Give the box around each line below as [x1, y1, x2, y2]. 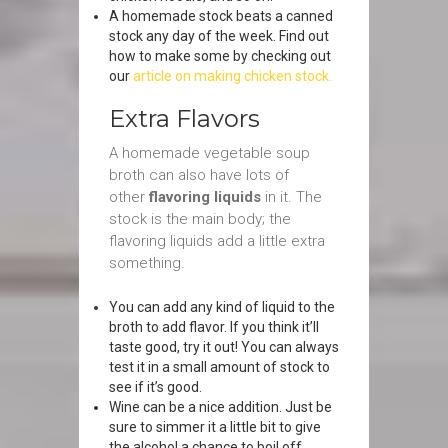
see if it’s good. [109, 379, 202, 395]
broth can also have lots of [109, 166, 289, 184]
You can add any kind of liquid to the [109, 299, 335, 315]
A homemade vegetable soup [109, 144, 310, 162]
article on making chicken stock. [133, 68, 332, 84]
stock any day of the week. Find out [109, 28, 329, 44]
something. [109, 254, 185, 272]
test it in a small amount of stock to [109, 359, 330, 375]
